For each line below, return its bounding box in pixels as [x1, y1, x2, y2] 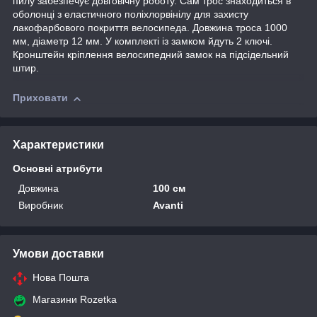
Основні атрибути [13, 162, 103, 174]
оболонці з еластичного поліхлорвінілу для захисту [13, 8, 248, 21]
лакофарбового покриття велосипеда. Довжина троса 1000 [13, 22, 287, 34]
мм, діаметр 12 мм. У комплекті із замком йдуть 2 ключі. [13, 35, 272, 47]
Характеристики [13, 138, 104, 151]
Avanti [153, 199, 184, 211]
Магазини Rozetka [33, 293, 117, 305]
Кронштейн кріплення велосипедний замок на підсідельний [13, 49, 289, 61]
